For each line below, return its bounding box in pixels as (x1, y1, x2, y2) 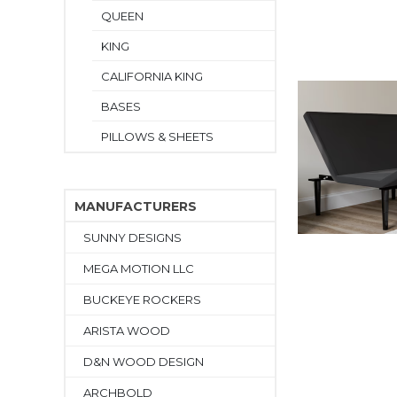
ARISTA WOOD (83, 323, 170, 338)
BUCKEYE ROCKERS (83, 292, 201, 307)
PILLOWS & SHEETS (101, 129, 214, 144)
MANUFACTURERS (74, 198, 197, 214)
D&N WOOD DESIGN (83, 354, 204, 369)
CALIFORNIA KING (101, 69, 203, 83)
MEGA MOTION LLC (83, 261, 194, 276)
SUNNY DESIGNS (83, 230, 182, 245)
